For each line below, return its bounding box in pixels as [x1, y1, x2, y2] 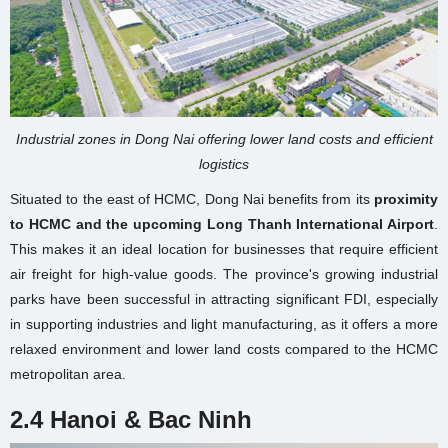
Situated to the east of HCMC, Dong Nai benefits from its [10, 190, 374, 207]
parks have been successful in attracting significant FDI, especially [10, 290, 438, 307]
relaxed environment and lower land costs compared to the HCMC [10, 340, 438, 357]
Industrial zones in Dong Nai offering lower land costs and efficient [15, 130, 433, 147]
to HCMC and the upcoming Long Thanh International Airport [10, 215, 434, 232]
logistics [199, 155, 249, 172]
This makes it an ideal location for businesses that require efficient [10, 240, 438, 257]
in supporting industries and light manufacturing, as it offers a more [10, 315, 438, 332]
